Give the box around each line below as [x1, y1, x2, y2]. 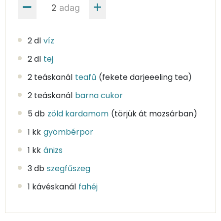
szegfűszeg [47, 162, 90, 174]
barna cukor [75, 89, 123, 101]
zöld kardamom [47, 108, 109, 119]
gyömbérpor [43, 126, 93, 138]
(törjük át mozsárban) [111, 108, 197, 119]
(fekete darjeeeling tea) [99, 71, 192, 83]
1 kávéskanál [28, 181, 76, 192]
